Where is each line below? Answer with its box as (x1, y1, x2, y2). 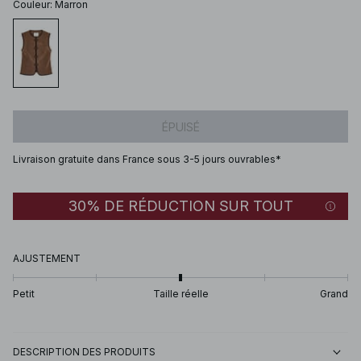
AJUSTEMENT (13, 252, 81, 265)
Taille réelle (152, 288, 209, 301)
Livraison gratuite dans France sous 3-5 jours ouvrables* (13, 153, 281, 166)
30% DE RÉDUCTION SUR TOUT (68, 197, 293, 215)
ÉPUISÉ (161, 119, 200, 134)
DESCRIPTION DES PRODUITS (13, 346, 156, 359)
